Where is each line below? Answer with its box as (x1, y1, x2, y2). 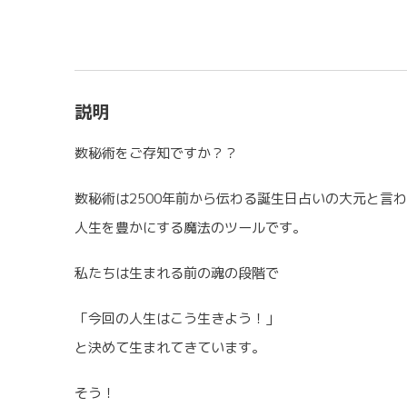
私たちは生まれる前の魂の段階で (74, 263, 279, 283)
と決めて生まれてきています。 (74, 337, 265, 357)
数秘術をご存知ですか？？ (74, 143, 238, 163)
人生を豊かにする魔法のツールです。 (74, 217, 306, 237)
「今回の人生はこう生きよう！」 (74, 308, 279, 328)
